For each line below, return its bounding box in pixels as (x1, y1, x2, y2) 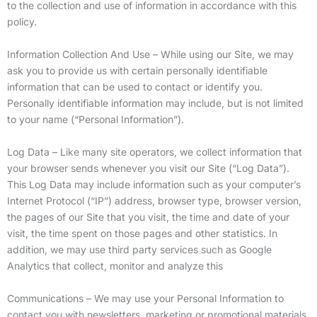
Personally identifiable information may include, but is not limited (7, 97, 304, 109)
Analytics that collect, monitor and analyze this (7, 260, 223, 272)
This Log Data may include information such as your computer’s (7, 178, 301, 190)
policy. (7, 16, 37, 28)
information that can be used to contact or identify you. (7, 81, 263, 93)
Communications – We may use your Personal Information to (7, 292, 284, 304)
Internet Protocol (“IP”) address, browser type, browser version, (7, 195, 301, 207)
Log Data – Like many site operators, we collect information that (7, 146, 302, 158)
